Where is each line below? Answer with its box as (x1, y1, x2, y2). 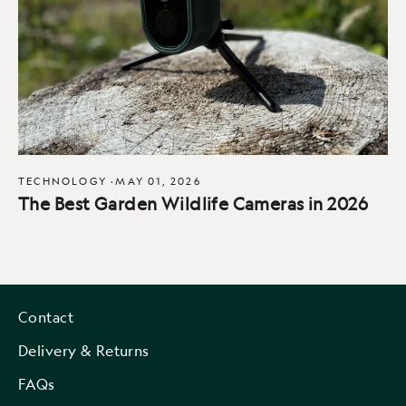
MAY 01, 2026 (115, 173, 201, 188)
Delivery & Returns (18, 340, 150, 361)
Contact (18, 306, 73, 327)
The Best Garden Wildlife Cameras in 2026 (18, 191, 368, 215)
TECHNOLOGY (18, 173, 107, 188)
